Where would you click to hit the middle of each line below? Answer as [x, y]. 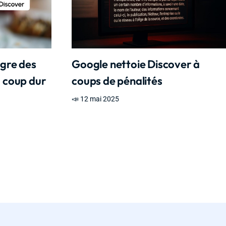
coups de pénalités [117, 81]
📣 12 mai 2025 [96, 99]
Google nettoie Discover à [136, 64]
